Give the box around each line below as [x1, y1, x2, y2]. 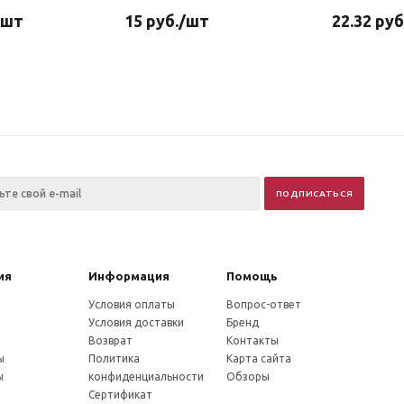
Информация [88, 270, 170, 282]
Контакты [225, 335, 279, 346]
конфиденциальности [88, 371, 205, 382]
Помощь [225, 270, 278, 282]
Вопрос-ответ [225, 298, 301, 310]
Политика [88, 353, 141, 364]
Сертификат [88, 389, 153, 400]
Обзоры [225, 371, 270, 382]
